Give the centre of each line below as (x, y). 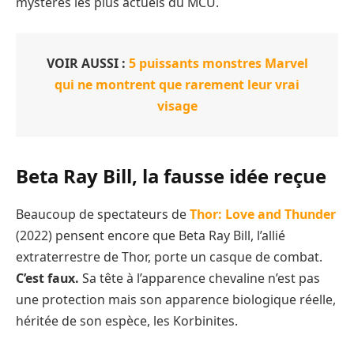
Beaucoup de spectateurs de (103, 215)
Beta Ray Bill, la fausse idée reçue (171, 176)
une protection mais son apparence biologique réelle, (176, 300)
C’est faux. (47, 279)
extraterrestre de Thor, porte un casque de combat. (169, 257)
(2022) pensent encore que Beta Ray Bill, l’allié (151, 236)
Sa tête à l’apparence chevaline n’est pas (200, 279)
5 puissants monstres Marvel (218, 63)
